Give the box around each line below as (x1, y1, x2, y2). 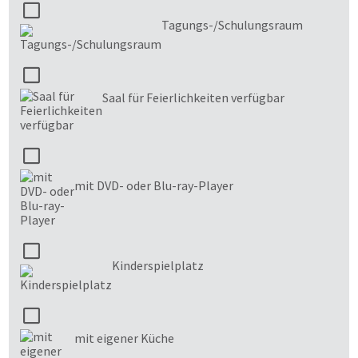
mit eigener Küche (74, 329, 174, 346)
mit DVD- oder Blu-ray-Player (74, 177, 233, 193)
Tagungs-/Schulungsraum (161, 16, 303, 33)
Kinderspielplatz (112, 257, 204, 273)
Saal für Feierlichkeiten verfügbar (102, 89, 284, 105)
